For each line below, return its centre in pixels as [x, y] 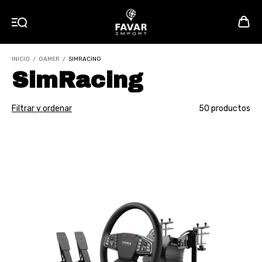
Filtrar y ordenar [42, 108]
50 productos [225, 108]
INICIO [21, 59]
